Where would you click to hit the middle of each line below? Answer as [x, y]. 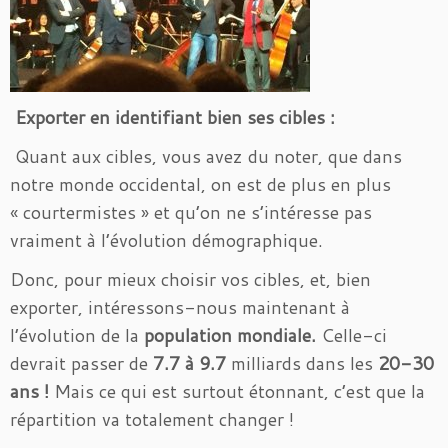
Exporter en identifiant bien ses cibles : [175, 117]
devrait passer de [81, 363]
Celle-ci [354, 335]
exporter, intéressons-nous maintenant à [180, 307]
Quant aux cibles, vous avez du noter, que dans [208, 156]
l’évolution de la [77, 335]
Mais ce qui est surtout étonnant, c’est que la [239, 391]
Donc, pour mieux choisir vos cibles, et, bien [190, 279]
